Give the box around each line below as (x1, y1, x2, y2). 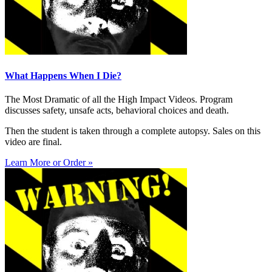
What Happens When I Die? (5, 70, 121, 81)
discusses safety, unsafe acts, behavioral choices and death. (5, 104, 229, 115)
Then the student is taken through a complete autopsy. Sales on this (5, 125, 260, 136)
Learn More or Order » (5, 157, 93, 168)
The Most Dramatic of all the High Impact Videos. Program (5, 93, 233, 104)
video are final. (5, 136, 62, 147)
